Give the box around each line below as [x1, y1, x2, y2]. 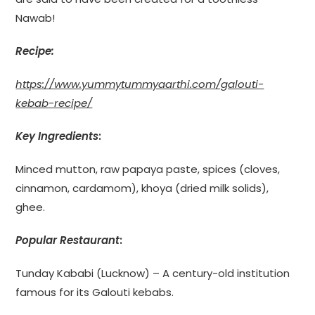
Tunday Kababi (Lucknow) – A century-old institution [15, 265, 290, 281]
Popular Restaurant [15, 232, 120, 247]
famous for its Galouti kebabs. [15, 284, 174, 300]
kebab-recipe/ [15, 95, 93, 110]
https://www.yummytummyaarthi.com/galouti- [15, 76, 264, 91]
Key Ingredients [15, 128, 99, 143]
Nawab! [15, 10, 56, 25]
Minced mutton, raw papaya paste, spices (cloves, [15, 161, 281, 176]
